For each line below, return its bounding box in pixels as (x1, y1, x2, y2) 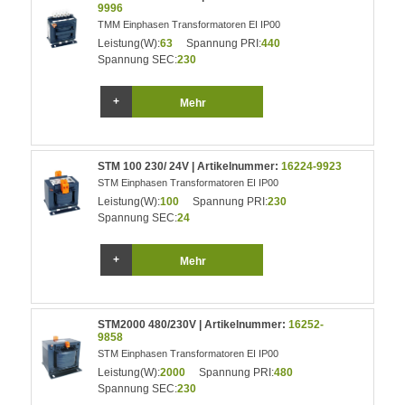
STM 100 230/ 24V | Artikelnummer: (98, 160, 282, 173)
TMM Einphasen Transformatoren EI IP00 (98, 19, 281, 30)
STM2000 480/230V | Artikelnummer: (98, 318, 289, 331)
